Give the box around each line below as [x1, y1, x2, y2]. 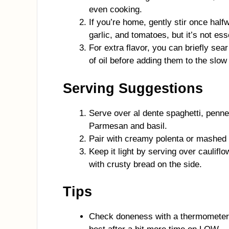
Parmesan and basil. [89, 121, 167, 131]
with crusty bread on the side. [89, 159, 202, 169]
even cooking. [89, 5, 142, 14]
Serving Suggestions [63, 80, 203, 96]
